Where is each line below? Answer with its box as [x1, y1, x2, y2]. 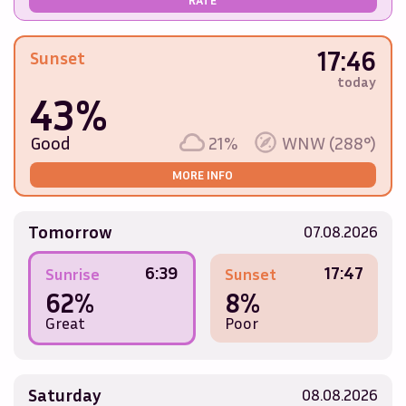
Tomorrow [27, 220, 112, 243]
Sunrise [44, 264, 100, 285]
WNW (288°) [282, 131, 377, 154]
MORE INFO [172, 167, 234, 183]
